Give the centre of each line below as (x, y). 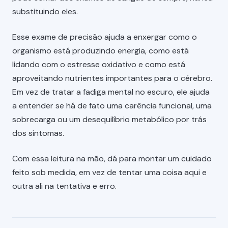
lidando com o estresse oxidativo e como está (99, 64)
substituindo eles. (45, 11)
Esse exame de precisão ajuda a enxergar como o (105, 37)
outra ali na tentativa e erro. (64, 186)
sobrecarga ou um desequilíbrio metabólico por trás (109, 119)
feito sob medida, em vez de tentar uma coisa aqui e (109, 172)
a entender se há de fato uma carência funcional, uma (112, 105)
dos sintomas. (38, 133)
